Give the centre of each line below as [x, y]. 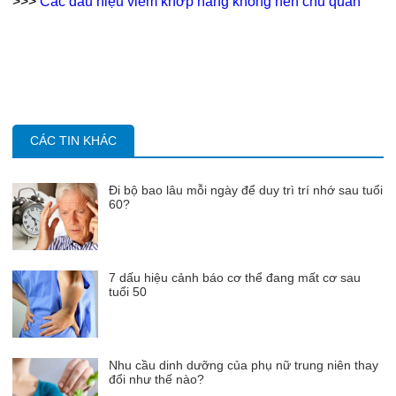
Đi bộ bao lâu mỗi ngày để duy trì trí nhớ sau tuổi [246, 190]
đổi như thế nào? [157, 380]
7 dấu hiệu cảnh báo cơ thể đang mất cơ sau [235, 278]
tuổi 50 [128, 292]
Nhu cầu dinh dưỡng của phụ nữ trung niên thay [244, 366]
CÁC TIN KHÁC [73, 141]
